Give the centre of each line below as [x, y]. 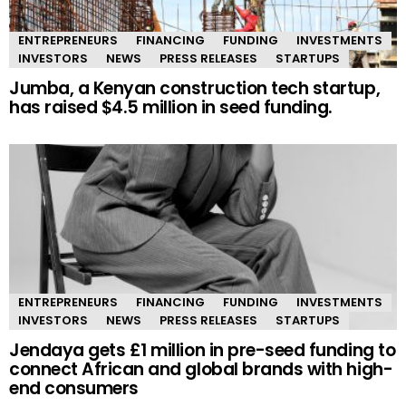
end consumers [74, 389]
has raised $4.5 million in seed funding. [171, 108]
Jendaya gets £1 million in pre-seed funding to [203, 351]
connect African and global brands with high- [201, 370]
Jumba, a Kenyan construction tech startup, [195, 89]
